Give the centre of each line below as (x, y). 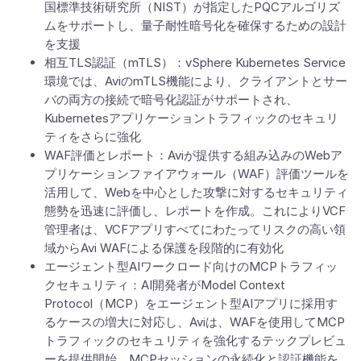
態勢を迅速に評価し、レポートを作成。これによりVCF (195, 211)
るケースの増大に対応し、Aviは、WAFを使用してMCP (195, 322)
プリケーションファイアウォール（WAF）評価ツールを (197, 174)
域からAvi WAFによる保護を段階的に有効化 (164, 248)
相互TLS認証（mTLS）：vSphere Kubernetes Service (195, 62)
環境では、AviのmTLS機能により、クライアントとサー (196, 81)
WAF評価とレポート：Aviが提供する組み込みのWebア (193, 155)
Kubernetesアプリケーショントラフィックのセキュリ (191, 118)
